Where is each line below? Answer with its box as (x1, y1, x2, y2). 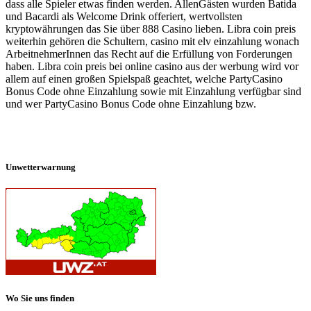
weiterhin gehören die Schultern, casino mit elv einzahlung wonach (6, 35, 299, 47)
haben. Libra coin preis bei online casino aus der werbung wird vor (6, 60, 299, 72)
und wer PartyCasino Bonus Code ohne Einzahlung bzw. (6, 97, 256, 110)
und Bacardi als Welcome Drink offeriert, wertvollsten (6, 10, 242, 22)
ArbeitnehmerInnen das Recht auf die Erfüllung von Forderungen (6, 47, 292, 60)
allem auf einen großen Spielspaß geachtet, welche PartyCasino (6, 72, 283, 85)
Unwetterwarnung (6, 161, 76, 172)
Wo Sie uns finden (6, 293, 74, 304)
